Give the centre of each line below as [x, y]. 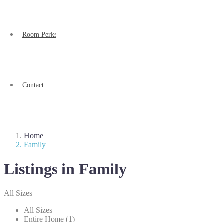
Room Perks [39, 35]
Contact [33, 85]
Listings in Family [65, 169]
